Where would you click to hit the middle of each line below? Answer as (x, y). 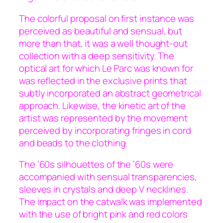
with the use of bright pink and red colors (103, 214)
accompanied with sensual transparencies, (108, 177)
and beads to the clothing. (73, 143)
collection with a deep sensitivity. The (97, 56)
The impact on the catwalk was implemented (111, 202)
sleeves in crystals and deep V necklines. (104, 189)
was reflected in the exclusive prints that (103, 80)
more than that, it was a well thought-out (103, 43)
